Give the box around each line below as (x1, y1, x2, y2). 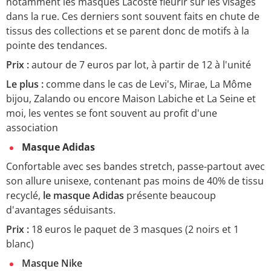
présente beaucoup (124, 188, 216, 202)
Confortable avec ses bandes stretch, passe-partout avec (6, 159, 265, 173)
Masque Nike (22, 256, 82, 270)
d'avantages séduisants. (6, 203, 118, 217)
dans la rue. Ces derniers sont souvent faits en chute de (6, 9, 260, 23)
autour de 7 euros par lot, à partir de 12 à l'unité (29, 57, 251, 71)
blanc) (6, 237, 34, 250)
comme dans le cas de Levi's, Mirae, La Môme (44, 77, 252, 91)
